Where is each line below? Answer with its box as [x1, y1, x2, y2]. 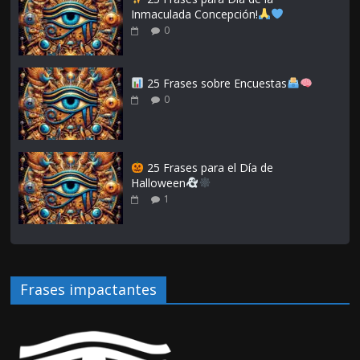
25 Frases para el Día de [144, 160, 274, 176]
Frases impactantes [20, 280, 157, 300]
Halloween [131, 175, 186, 191]
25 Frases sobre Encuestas [144, 76, 288, 92]
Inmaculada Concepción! [131, 6, 259, 22]
